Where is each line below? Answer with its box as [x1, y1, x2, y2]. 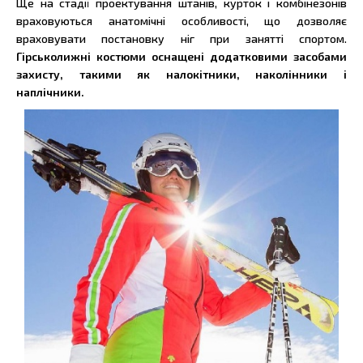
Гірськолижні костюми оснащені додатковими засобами [16, 49, 347, 64]
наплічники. [16, 85, 84, 100]
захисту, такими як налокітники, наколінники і [16, 67, 347, 82]
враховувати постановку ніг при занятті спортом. [16, 32, 347, 46]
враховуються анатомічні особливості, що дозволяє [16, 14, 347, 28]
